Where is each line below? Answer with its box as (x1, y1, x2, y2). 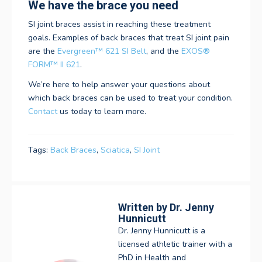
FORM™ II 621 (28, 59, 80, 71)
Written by (118, 201, 170, 213)
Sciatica (101, 144, 130, 156)
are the (28, 46, 57, 57)
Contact (28, 105, 57, 117)
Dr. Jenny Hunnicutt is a (118, 225, 205, 236)
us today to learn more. (57, 105, 146, 117)
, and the (146, 46, 181, 57)
